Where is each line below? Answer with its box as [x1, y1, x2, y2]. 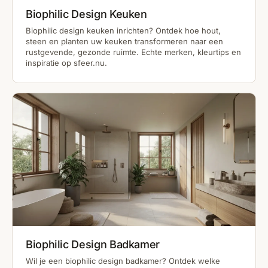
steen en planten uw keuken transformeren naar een [26, 36, 223, 47]
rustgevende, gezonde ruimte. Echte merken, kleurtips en [26, 47, 241, 57]
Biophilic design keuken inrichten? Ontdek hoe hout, [26, 26, 221, 36]
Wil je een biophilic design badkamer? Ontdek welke [26, 255, 220, 266]
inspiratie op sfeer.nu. [26, 58, 107, 68]
